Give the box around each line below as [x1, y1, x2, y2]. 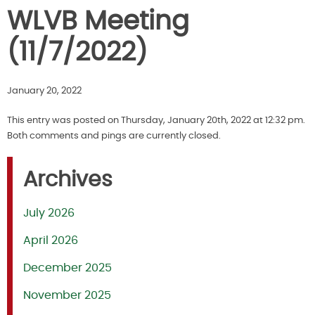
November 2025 [23, 290, 111, 302]
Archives [23, 169, 112, 191]
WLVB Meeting [7, 9, 189, 35]
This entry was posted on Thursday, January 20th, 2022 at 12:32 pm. [7, 116, 305, 126]
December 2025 [23, 262, 112, 274]
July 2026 [23, 207, 75, 219]
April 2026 [23, 235, 78, 247]
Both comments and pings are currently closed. [7, 131, 221, 141]
